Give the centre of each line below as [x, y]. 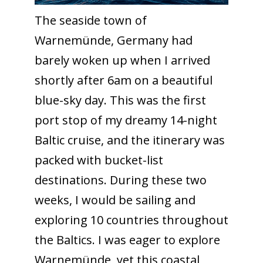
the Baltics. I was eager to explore [127, 240]
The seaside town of [90, 20]
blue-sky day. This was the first [120, 100]
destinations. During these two [120, 180]
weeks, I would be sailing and [115, 200]
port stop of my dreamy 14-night [126, 120]
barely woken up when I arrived [122, 60]
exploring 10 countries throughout [131, 220]
